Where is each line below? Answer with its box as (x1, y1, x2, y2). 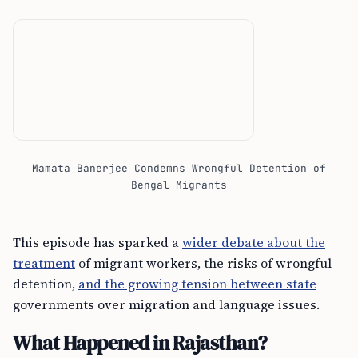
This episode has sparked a (13, 233, 182, 251)
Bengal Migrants (131, 178, 227, 192)
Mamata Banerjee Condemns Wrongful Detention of (32, 161, 326, 175)
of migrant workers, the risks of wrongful (75, 254, 332, 272)
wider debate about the (182, 233, 325, 251)
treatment (13, 254, 75, 272)
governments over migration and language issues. (13, 296, 320, 313)
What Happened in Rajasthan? (13, 329, 268, 356)
